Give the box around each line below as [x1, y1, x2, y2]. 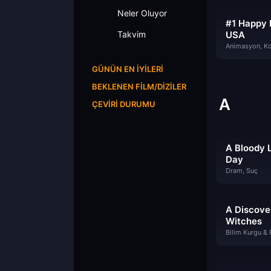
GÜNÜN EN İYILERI [92, 64, 163, 74]
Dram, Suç [226, 166, 258, 175]
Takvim [117, 29, 146, 39]
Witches [226, 215, 262, 227]
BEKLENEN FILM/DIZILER [92, 82, 186, 91]
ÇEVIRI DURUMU [92, 99, 155, 109]
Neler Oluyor [117, 8, 167, 18]
